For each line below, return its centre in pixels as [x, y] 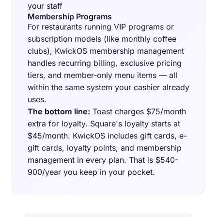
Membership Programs [70, 17]
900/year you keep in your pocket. [91, 172]
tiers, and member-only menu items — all [102, 75]
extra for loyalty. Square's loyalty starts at [104, 124]
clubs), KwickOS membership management [106, 51]
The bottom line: [59, 112]
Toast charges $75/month [138, 112]
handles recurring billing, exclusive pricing [105, 63]
